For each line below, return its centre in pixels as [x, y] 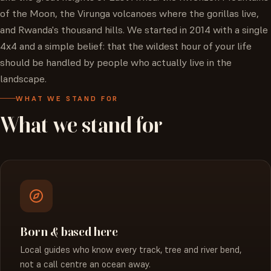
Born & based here [69, 231]
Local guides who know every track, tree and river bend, [131, 249]
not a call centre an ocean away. [85, 264]
